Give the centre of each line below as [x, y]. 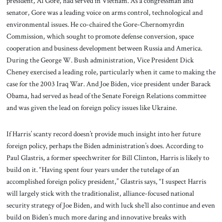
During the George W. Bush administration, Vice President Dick [100, 60]
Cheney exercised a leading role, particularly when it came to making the [111, 72]
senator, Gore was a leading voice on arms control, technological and [104, 12]
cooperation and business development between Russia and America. [104, 48]
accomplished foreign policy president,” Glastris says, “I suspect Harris [106, 182]
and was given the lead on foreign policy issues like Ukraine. [92, 107]
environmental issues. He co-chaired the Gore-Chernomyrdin [95, 24]
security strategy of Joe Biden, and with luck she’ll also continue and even [111, 205]
